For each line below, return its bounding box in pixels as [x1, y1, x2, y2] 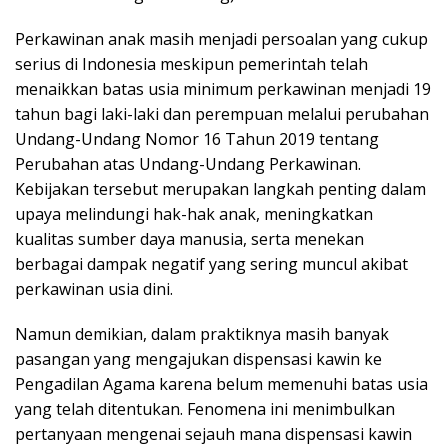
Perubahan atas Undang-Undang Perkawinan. [15, 152, 361, 175]
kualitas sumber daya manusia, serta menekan [15, 227, 364, 250]
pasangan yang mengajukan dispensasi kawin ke [15, 347, 382, 370]
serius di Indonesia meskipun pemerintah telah [15, 52, 368, 75]
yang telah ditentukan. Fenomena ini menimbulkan [15, 397, 395, 420]
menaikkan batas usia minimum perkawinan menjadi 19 [15, 77, 431, 100]
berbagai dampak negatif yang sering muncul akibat [15, 252, 408, 275]
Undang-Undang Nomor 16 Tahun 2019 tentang [15, 127, 379, 150]
